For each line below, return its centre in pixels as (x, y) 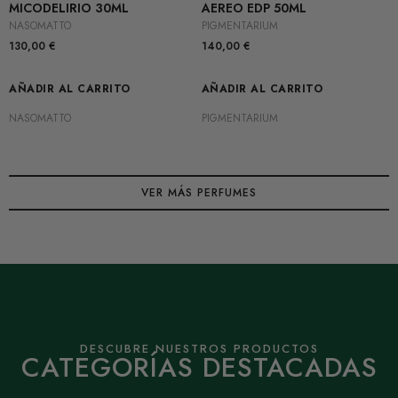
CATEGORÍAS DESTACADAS (199, 368)
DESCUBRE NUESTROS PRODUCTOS (199, 349)
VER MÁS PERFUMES (199, 192)
